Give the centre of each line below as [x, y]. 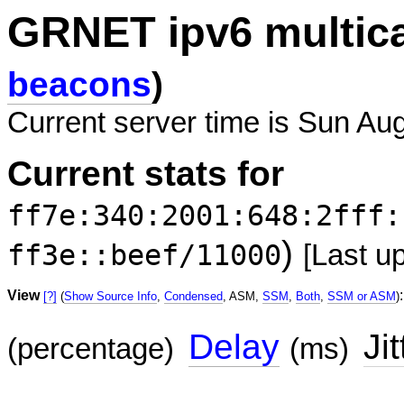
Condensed [193, 296]
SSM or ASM [362, 296]
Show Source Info [110, 296]
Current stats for [146, 174]
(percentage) [91, 349]
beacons [79, 84]
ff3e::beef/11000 [144, 255]
